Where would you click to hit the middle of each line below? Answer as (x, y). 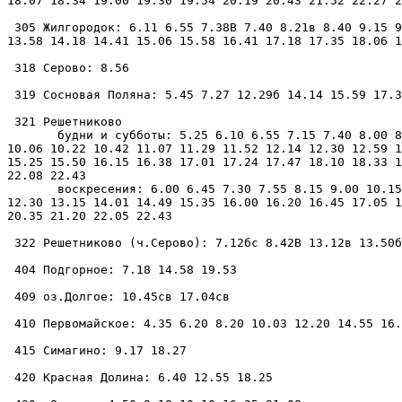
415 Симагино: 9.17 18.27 (97, 350)
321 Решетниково (65, 121)
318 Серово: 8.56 (68, 67)
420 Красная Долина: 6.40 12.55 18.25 (140, 377)
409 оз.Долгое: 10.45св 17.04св (118, 296)
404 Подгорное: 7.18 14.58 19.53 (122, 269)
